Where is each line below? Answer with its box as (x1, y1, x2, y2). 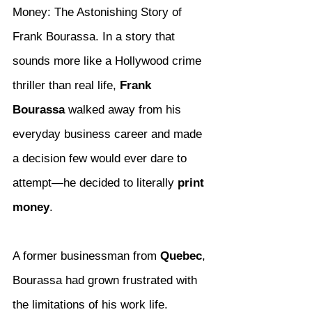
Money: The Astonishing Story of (13, 6, 185, 19)
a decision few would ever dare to (13, 152, 190, 166)
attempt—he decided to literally (13, 176, 178, 190)
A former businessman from (13, 249, 160, 263)
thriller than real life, (13, 79, 120, 93)
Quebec (160, 249, 202, 263)
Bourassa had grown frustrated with (13, 274, 201, 288)
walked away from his (65, 103, 185, 117)
